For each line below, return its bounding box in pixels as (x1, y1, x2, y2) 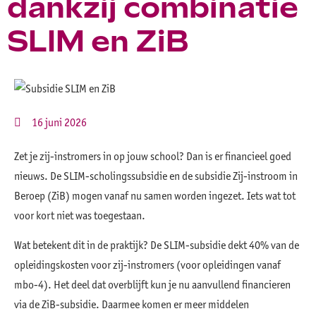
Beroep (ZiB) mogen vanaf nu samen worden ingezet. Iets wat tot (14, 189, 296, 202)
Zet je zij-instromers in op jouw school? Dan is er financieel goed (14, 150, 291, 163)
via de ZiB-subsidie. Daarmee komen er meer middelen (14, 298, 249, 312)
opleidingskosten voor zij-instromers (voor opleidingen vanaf (14, 258, 281, 272)
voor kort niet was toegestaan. (14, 209, 145, 222)
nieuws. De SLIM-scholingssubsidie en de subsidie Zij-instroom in (14, 169, 298, 183)
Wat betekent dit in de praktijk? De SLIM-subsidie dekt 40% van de (14, 238, 299, 253)
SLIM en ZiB (7, 23, 188, 59)
